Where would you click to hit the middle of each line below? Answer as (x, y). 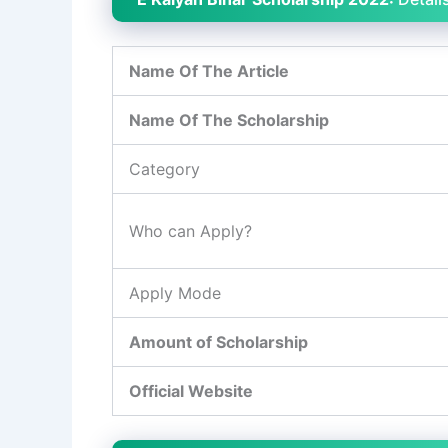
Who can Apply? (190, 231)
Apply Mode (175, 293)
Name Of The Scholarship (229, 120)
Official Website (191, 391)
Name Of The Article (209, 71)
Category (164, 169)
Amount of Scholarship (218, 342)
